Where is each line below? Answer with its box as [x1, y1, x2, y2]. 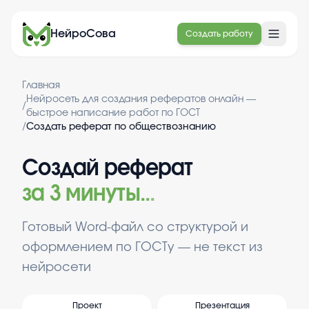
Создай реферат [22, 158, 193, 179]
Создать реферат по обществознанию [26, 122, 216, 132]
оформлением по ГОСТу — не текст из [22, 241, 263, 254]
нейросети [22, 261, 91, 274]
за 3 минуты [22, 183, 140, 204]
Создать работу [186, 30, 253, 38]
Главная [22, 81, 60, 90]
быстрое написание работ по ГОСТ [26, 108, 200, 118]
